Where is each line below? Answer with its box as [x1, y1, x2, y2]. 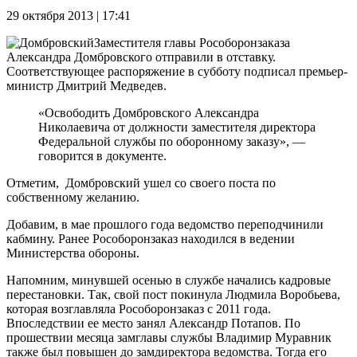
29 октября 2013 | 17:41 [6, 8, 131, 22]
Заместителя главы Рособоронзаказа [94, 35, 290, 49]
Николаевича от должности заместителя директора [38, 120, 316, 134]
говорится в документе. [38, 148, 167, 163]
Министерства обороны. [6, 245, 139, 260]
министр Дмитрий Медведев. [6, 78, 167, 92]
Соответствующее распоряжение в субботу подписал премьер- [6, 64, 347, 78]
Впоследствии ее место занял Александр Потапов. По [6, 316, 300, 330]
